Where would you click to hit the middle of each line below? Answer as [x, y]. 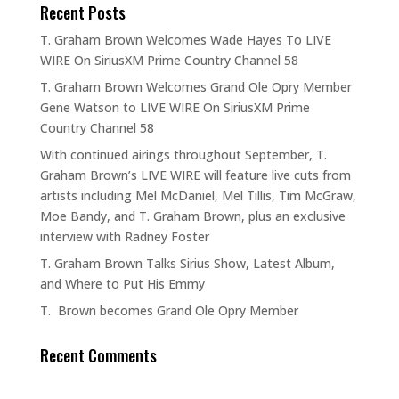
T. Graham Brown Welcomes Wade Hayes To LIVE [185, 39]
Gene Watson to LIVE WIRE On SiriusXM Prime [175, 107]
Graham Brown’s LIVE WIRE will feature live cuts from [195, 175]
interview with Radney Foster [124, 236]
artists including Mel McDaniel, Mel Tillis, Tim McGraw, [198, 195]
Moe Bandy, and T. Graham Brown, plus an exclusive [192, 216]
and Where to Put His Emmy [122, 283]
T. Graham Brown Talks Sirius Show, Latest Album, [187, 263]
